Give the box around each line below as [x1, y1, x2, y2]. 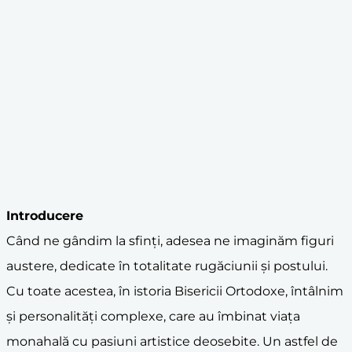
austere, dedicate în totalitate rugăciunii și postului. [6, 258, 328, 273]
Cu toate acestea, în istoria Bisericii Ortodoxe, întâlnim [6, 283, 343, 299]
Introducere [6, 207, 83, 223]
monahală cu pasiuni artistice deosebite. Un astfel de [6, 333, 338, 349]
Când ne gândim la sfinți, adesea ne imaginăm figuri [6, 233, 334, 248]
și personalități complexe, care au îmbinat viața [6, 308, 300, 324]
